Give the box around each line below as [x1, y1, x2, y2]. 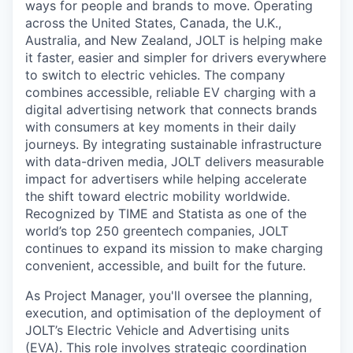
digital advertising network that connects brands [25, 102, 317, 117]
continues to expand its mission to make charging [25, 240, 323, 256]
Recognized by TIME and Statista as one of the [25, 206, 307, 221]
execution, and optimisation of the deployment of [25, 305, 321, 321]
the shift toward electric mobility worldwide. [25, 188, 290, 204]
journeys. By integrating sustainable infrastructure [25, 136, 321, 152]
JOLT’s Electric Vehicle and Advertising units [25, 322, 289, 338]
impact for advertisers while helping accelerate [25, 171, 307, 187]
